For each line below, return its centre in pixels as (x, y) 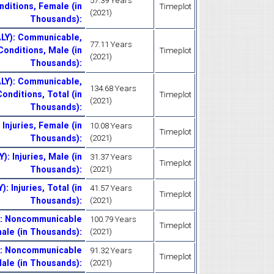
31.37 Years (111, 157)
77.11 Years (111, 44)
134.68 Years (113, 88)
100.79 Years (113, 219)
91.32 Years (111, 250)
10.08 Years (111, 125)
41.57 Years (111, 188)
